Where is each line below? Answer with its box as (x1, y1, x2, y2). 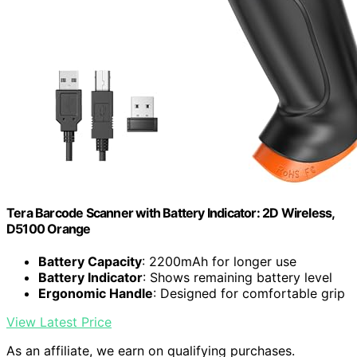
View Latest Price (6, 314, 112, 331)
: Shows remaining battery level (143, 269, 332, 286)
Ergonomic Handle (38, 285, 153, 302)
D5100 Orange (6, 220, 91, 237)
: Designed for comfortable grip (153, 285, 345, 302)
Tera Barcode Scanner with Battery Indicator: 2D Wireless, (6, 204, 335, 221)
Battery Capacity (38, 253, 142, 270)
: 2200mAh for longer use (142, 253, 296, 270)
